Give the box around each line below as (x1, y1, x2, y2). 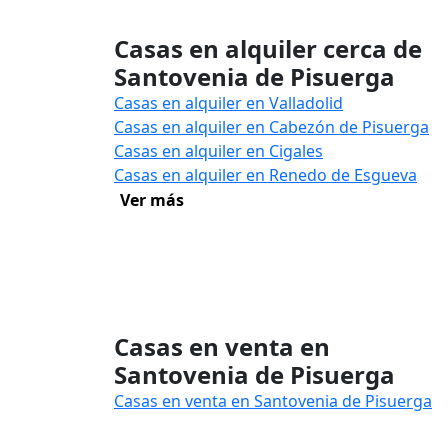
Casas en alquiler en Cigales (114, 140, 323, 162)
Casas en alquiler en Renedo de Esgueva (114, 164, 417, 186)
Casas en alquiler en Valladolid (114, 92, 343, 114)
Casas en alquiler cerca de (114, 32, 422, 65)
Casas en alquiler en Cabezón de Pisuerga (114, 116, 429, 138)
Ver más (120, 189, 184, 211)
